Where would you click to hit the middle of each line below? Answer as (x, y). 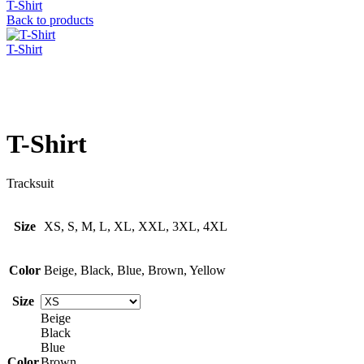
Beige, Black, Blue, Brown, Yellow (135, 271)
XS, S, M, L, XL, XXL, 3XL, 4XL (136, 227)
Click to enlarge (47, 104)
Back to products (50, 19)
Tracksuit (30, 184)
